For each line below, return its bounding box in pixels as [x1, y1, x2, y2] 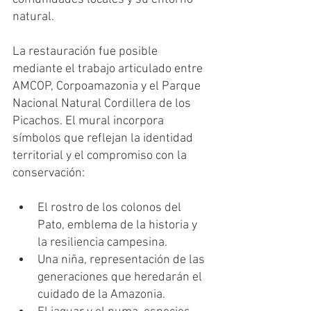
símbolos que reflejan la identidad [12, 131, 196, 146]
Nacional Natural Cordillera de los [12, 96, 194, 111]
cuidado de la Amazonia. [37, 287, 165, 302]
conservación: [12, 166, 85, 180]
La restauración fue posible [12, 44, 160, 59]
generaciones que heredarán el [37, 270, 205, 285]
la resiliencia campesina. [37, 235, 167, 250]
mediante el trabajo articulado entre [12, 62, 205, 76]
